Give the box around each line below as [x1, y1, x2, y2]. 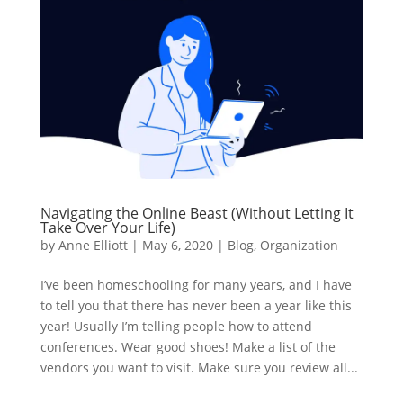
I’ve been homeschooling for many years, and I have [40, 275, 352, 293]
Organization [259, 236, 338, 254]
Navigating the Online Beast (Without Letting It [40, 202, 354, 223]
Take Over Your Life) [40, 217, 175, 237]
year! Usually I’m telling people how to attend [40, 317, 312, 335]
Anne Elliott [58, 236, 128, 254]
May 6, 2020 [141, 236, 213, 254]
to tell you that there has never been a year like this [40, 296, 352, 314]
